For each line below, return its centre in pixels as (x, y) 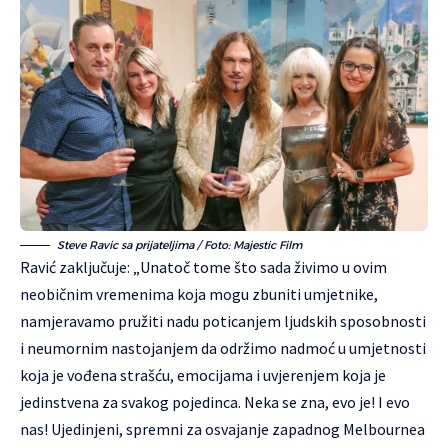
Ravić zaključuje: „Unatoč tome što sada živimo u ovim (203, 266)
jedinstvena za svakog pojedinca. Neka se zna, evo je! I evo (215, 401)
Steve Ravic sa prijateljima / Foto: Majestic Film (179, 244)
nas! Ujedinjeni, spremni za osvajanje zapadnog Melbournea (222, 428)
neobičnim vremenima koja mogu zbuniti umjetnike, (199, 293)
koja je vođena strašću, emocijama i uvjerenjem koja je (203, 374)
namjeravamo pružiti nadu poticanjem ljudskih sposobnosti (223, 320)
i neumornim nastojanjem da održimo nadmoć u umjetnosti (223, 347)
